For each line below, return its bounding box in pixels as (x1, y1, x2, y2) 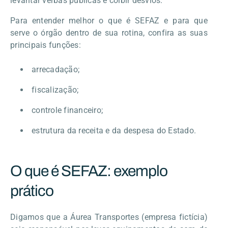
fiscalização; (32, 84, 79, 95)
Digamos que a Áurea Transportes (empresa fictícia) (10, 212, 208, 222)
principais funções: (10, 40, 81, 50)
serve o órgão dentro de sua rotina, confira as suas (10, 27, 208, 38)
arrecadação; (32, 64, 79, 74)
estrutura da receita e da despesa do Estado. (32, 125, 196, 135)
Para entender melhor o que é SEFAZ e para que (10, 15, 208, 25)
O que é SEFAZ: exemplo (10, 162, 167, 179)
